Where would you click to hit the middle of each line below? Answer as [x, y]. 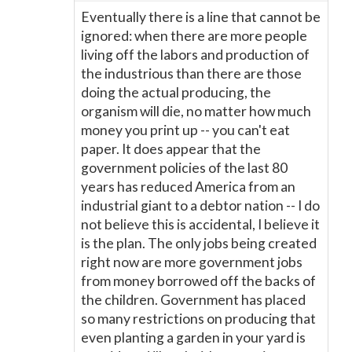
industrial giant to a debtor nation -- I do [200, 205]
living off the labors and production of [195, 55]
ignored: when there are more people [194, 36]
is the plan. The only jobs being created [199, 243]
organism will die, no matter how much [196, 111]
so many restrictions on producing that [198, 319]
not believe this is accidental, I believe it [200, 224]
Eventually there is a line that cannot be [201, 17]
